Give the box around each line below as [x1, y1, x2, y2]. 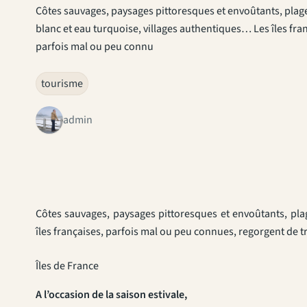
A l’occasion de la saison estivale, [36, 286, 187, 302]
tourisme [41, 75, 83, 91]
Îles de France [36, 258, 99, 273]
